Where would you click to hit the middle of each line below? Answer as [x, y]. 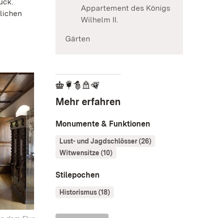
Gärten [78, 38]
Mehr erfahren [88, 101]
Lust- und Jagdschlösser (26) [105, 141]
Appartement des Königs [126, 8]
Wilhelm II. [100, 19]
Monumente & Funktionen [103, 124]
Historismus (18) [85, 192]
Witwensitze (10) [86, 153]
